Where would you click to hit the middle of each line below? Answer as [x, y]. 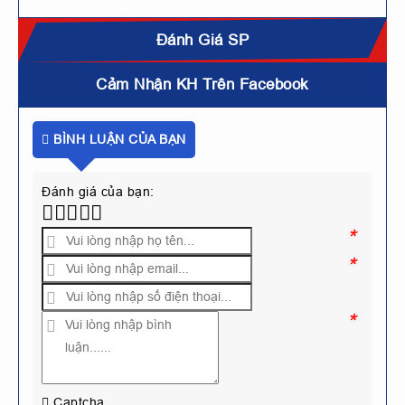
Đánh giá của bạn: [98, 192]
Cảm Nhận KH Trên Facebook [202, 85]
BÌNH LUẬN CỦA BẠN [118, 139]
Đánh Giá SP [202, 40]
